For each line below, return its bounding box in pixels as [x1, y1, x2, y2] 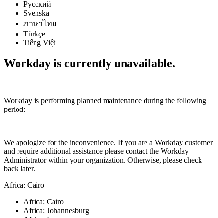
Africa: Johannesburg [23, 206, 89, 215]
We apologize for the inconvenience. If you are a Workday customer [4, 138, 213, 146]
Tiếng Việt [23, 38, 55, 47]
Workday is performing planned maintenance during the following [4, 96, 206, 105]
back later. [4, 164, 35, 173]
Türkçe [23, 30, 45, 38]
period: [4, 105, 25, 113]
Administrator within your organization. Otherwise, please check [4, 155, 202, 164]
